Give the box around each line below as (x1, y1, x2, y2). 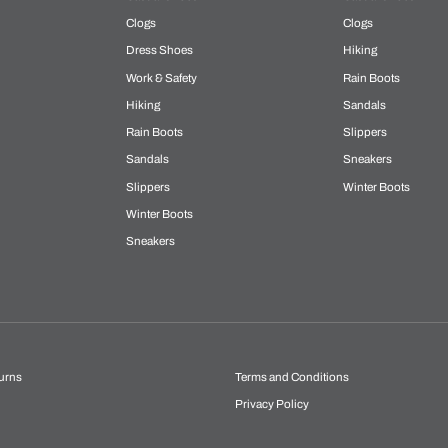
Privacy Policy (234, 398, 309, 411)
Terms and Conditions (234, 371, 349, 383)
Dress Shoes (126, 44, 194, 57)
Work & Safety (126, 71, 198, 84)
